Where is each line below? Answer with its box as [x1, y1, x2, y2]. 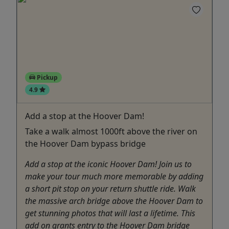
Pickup [35, 73, 58, 82]
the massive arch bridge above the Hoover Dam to [25, 195, 203, 207]
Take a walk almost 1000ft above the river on [25, 125, 197, 137]
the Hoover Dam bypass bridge [25, 138, 146, 149]
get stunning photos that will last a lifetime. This [25, 207, 195, 219]
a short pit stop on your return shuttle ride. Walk [25, 182, 196, 194]
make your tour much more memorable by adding [25, 170, 203, 182]
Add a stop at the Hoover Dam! [25, 110, 144, 122]
